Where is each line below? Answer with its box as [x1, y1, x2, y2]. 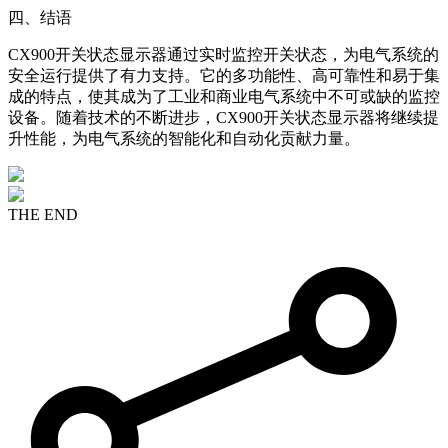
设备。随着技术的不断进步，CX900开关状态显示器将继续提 [8, 108, 439, 126]
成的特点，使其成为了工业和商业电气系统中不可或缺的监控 [8, 87, 440, 105]
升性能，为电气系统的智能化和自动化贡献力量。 [8, 129, 360, 147]
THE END [8, 205, 78, 223]
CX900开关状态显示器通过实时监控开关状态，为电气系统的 [8, 45, 439, 63]
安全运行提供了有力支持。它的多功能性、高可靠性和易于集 [8, 66, 440, 84]
